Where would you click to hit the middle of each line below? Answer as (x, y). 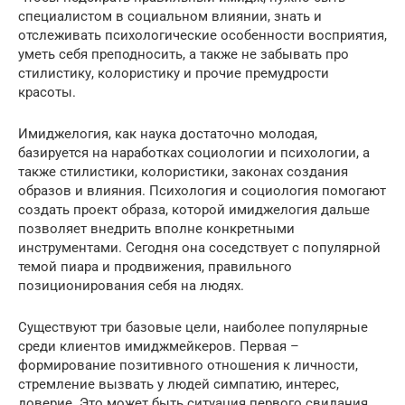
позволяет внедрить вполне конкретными (156, 229)
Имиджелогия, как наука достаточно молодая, (168, 134)
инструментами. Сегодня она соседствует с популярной (199, 248)
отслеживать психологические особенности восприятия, (202, 36)
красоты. (47, 93)
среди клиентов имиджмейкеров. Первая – (159, 347)
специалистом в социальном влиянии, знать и (170, 17)
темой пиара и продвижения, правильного (155, 267)
